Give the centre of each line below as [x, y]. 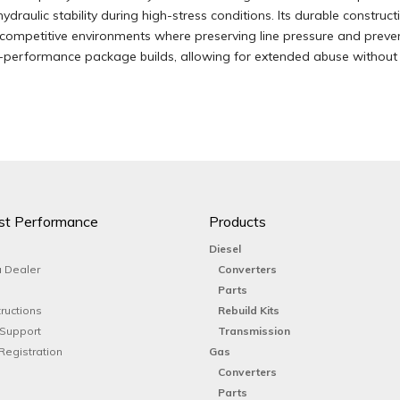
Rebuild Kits [249, 310]
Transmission [254, 331]
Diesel [225, 249]
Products [237, 221]
